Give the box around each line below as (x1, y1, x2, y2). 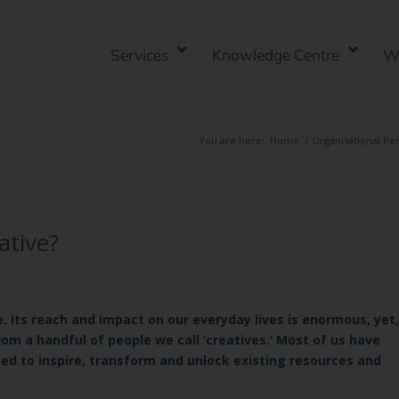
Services (110, 45, 168, 64)
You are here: (199, 134, 265, 147)
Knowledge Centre (212, 45, 339, 64)
